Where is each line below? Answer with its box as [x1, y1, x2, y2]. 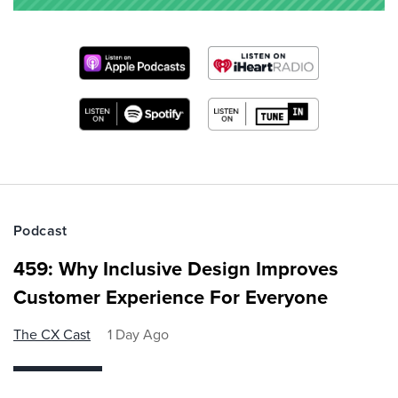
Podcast [13, 220, 68, 242]
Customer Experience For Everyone [13, 283, 328, 313]
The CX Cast [13, 324, 91, 346]
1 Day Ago [107, 324, 169, 346]
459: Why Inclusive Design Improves [13, 254, 338, 284]
